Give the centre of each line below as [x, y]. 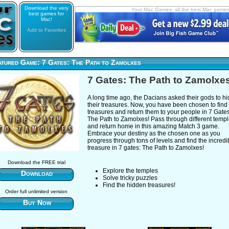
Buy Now [37, 202]
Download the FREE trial [36, 163]
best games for [46, 14]
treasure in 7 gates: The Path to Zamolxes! [146, 148]
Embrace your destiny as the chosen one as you [154, 133]
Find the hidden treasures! [139, 185]
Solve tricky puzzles [130, 178]
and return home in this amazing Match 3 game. [153, 126]
